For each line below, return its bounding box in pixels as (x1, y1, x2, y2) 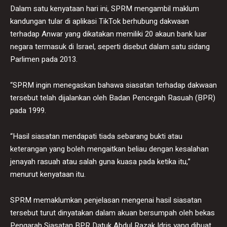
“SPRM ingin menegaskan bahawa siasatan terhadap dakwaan (10, 79, 217, 91)
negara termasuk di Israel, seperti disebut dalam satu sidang (10, 41, 210, 52)
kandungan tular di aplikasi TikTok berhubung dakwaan (10, 15, 189, 27)
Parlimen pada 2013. (10, 53, 78, 65)
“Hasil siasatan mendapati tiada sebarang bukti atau (10, 130, 182, 142)
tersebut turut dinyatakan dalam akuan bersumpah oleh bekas (10, 207, 215, 218)
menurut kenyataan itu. (10, 168, 86, 180)
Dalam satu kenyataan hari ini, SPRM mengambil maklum (10, 3, 199, 14)
